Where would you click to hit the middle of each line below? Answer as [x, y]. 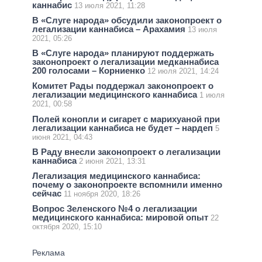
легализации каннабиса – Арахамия [110, 29]
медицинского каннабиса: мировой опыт [121, 218]
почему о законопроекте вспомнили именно [127, 185]
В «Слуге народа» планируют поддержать [123, 53]
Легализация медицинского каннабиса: [116, 176]
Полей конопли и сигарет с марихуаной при [126, 119]
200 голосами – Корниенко [90, 71]
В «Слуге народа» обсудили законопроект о [127, 20]
